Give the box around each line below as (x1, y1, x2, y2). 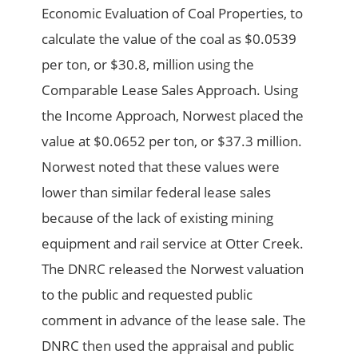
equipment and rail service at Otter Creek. (42, 234, 304, 253)
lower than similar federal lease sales (42, 183, 272, 202)
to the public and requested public (42, 285, 253, 304)
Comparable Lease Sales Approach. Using (42, 81, 299, 100)
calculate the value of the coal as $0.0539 (42, 30, 297, 49)
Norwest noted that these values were (42, 157, 280, 177)
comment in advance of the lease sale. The (42, 311, 307, 330)
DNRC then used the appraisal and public (42, 336, 295, 356)
